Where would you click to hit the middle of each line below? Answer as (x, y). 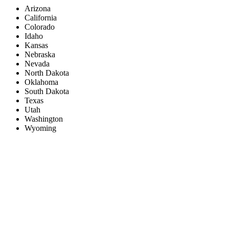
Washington (44, 119)
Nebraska (40, 55)
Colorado (40, 27)
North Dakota (47, 73)
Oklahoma (41, 82)
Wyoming (40, 128)
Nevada (37, 64)
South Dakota (47, 91)
